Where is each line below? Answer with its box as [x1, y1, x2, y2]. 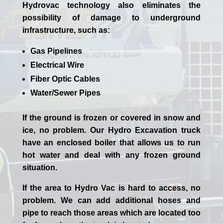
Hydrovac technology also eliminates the [22, 1, 201, 10]
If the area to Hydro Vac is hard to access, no [22, 184, 201, 193]
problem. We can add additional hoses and [22, 196, 201, 205]
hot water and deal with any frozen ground [22, 151, 201, 160]
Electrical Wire [30, 61, 84, 70]
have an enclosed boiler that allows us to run [22, 138, 201, 147]
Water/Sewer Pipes [30, 89, 101, 98]
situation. [22, 163, 57, 172]
